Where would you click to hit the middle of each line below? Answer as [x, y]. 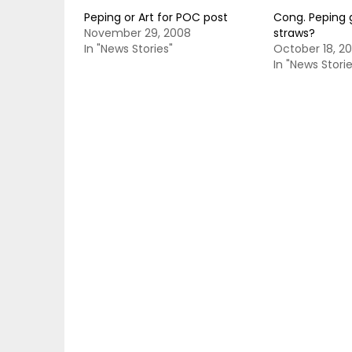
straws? [294, 33]
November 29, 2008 [137, 33]
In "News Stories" [128, 49]
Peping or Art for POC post [156, 17]
